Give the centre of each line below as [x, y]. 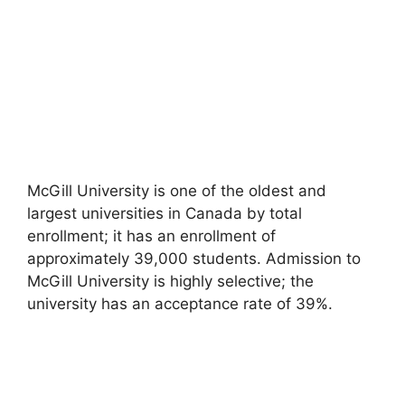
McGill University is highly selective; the [170, 282]
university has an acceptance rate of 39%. [180, 304]
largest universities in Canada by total [165, 214]
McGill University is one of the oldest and [177, 191]
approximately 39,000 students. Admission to [194, 259]
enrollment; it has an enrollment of [151, 236]
